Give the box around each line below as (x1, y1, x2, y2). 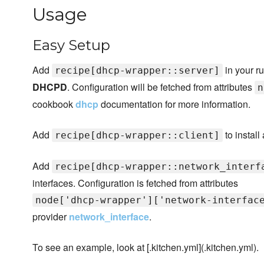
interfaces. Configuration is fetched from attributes (32, 176, 238, 190)
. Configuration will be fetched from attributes (67, 80, 255, 94)
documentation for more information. (98, 97, 250, 111)
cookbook (32, 97, 75, 111)
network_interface (69, 210, 149, 224)
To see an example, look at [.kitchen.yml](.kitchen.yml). (32, 240, 259, 255)
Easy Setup (32, 37, 110, 54)
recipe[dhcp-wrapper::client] (55, 130, 220, 141)
